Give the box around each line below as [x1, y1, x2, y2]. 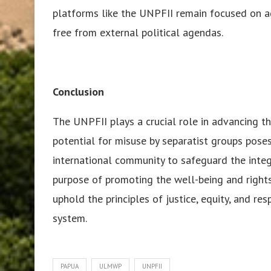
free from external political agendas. [53, 25, 223, 39]
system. [53, 211, 87, 225]
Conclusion [53, 84, 104, 99]
